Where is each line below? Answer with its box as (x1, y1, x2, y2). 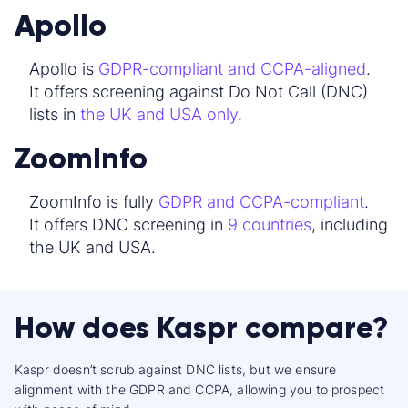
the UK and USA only (80, 105, 238, 125)
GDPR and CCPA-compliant (158, 192, 364, 212)
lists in (29, 105, 80, 125)
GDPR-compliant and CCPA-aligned (98, 59, 366, 79)
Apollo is (29, 59, 98, 79)
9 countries (228, 215, 311, 235)
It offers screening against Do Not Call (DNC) (29, 82, 368, 102)
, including (311, 215, 388, 235)
